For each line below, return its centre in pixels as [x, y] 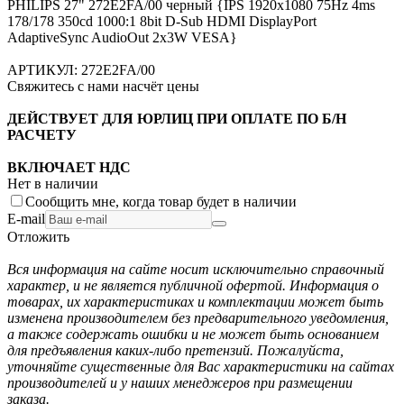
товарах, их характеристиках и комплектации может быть [195, 301]
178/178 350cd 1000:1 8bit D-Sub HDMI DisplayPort [162, 21]
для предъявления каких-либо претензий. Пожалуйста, [175, 350]
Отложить [38, 236]
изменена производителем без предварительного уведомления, [198, 317]
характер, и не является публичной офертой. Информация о [193, 285]
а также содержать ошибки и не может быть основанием [193, 334]
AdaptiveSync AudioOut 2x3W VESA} [122, 37]
